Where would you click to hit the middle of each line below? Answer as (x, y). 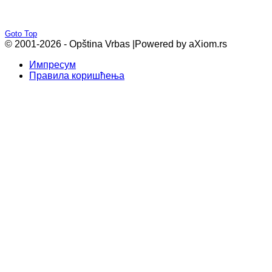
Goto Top (21, 34)
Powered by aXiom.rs (181, 44)
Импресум (53, 65)
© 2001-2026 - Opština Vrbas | (70, 44)
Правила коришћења (77, 76)
